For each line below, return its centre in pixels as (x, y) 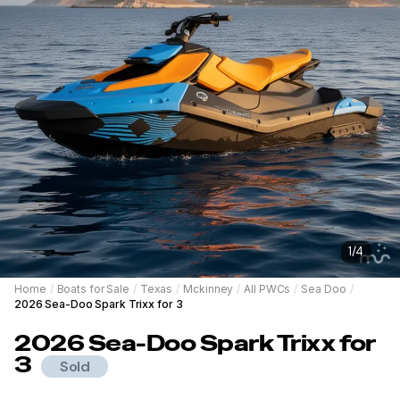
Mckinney (208, 288)
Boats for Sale (93, 288)
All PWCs (267, 288)
